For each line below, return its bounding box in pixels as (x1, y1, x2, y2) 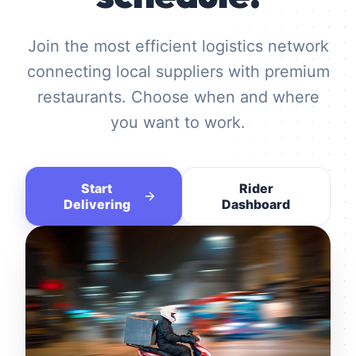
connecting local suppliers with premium (26, 62, 330, 81)
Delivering (63, 196, 130, 212)
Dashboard (222, 196, 291, 212)
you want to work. (110, 113, 246, 132)
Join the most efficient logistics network (27, 37, 329, 56)
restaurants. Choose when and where (37, 87, 319, 106)
